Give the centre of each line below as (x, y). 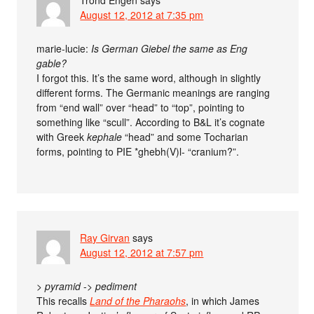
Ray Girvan (105, 238)
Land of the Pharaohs (138, 301)
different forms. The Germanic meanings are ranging (153, 93)
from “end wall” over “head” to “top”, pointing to (141, 108)
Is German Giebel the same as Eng (170, 49)
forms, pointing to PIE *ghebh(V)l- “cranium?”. (138, 152)
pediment (116, 286)
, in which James (223, 301)
